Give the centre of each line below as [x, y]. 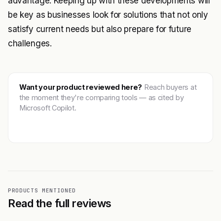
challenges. [30, 43]
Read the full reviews [60, 203]
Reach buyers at [169, 87]
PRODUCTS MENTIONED [42, 190]
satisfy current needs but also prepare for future [100, 29]
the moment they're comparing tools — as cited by [102, 97]
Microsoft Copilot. [48, 108]
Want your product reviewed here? [81, 87]
